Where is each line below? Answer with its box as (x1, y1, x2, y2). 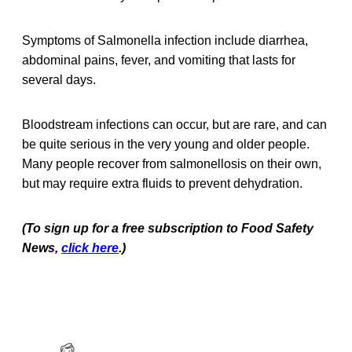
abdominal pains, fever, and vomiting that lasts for (22, 53, 295, 67)
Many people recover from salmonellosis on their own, (22, 156, 321, 170)
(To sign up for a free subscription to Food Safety (22, 221, 313, 235)
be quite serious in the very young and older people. (22, 137, 310, 151)
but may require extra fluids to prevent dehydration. (22, 176, 302, 190)
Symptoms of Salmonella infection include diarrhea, (22, 33, 308, 47)
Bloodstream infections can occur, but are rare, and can (22, 117, 327, 131)
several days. (22, 72, 96, 86)
